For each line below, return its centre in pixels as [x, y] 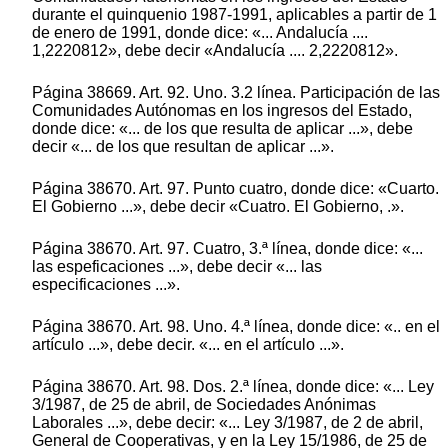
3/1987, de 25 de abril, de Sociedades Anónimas [204, 405]
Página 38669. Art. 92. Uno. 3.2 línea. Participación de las [236, 93]
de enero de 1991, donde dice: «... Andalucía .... [200, 33]
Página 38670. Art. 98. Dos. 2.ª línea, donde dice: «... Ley [233, 387]
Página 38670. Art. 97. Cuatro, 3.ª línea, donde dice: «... [227, 249]
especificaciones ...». [106, 285]
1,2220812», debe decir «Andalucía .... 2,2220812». [215, 51]
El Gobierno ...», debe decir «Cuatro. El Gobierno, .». [218, 207]
